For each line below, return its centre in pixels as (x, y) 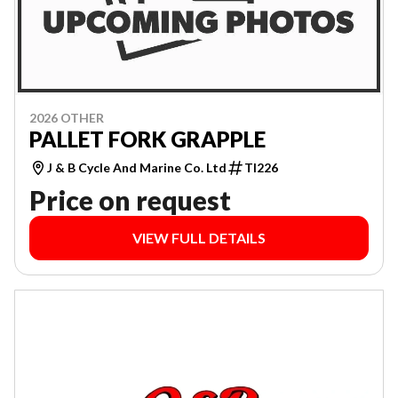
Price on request (130, 200)
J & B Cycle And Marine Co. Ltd (137, 168)
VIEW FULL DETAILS (199, 238)
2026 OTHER (67, 118)
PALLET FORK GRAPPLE (147, 139)
